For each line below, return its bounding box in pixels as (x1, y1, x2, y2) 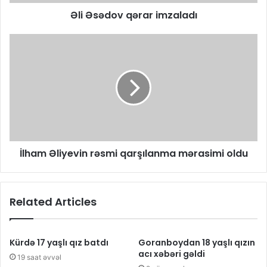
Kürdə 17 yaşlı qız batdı (10, 237, 108, 249)
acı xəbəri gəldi (138, 248, 205, 260)
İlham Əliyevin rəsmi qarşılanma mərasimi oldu (19, 147, 248, 161)
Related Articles (10, 194, 97, 210)
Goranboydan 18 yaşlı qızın (138, 237, 255, 249)
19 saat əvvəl (17, 253, 61, 262)
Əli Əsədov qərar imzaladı (70, 8, 197, 23)
